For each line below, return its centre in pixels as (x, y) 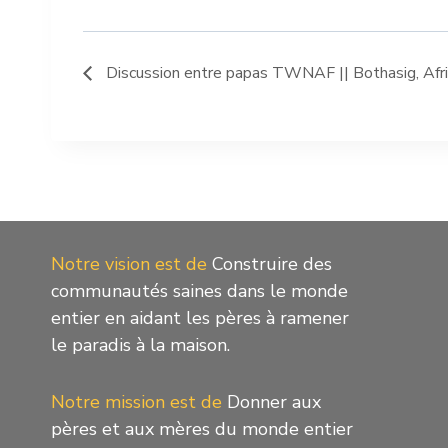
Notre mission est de (136, 402)
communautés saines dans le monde (199, 291)
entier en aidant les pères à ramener (200, 318)
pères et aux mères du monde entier (202, 429)
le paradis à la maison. (140, 345)
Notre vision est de (129, 264)
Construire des (269, 264)
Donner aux (271, 402)
